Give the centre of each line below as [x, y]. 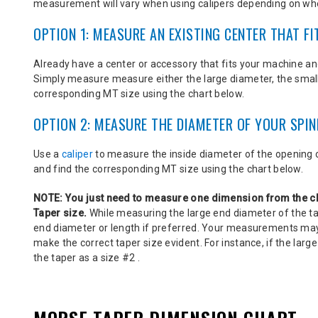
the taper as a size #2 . [87, 257]
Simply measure [73, 78]
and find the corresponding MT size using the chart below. [169, 169]
